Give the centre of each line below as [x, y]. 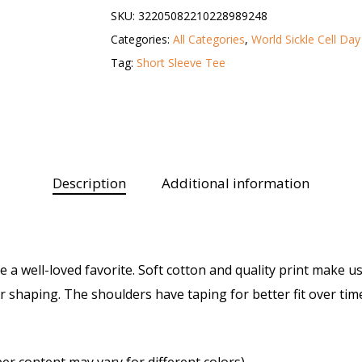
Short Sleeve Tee [181, 62]
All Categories [208, 39]
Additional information [236, 183]
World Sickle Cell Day [305, 39]
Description [89, 183]
